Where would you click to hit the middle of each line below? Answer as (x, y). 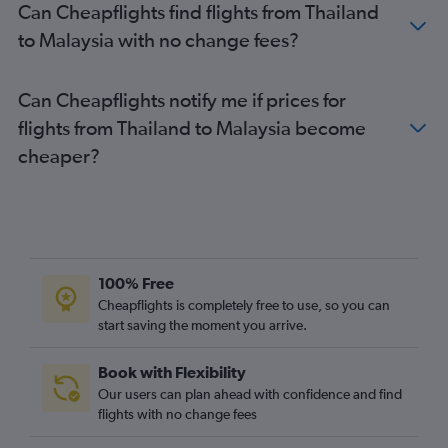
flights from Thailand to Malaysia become (192, 127)
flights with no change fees (177, 413)
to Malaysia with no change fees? (158, 39)
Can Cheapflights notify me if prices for (182, 99)
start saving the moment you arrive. (202, 324)
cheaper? (59, 155)
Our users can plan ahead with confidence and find (250, 393)
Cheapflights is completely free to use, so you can (244, 304)
